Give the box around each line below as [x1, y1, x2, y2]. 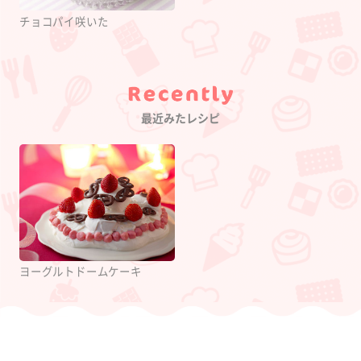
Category [180, 103, 239, 119]
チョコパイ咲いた [19, 15, 109, 28]
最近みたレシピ [141, 111, 220, 125]
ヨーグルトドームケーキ [19, 266, 142, 279]
